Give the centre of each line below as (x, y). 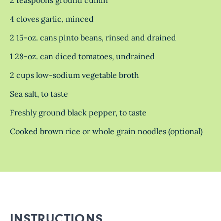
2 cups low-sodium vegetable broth (74, 75)
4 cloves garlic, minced (52, 18)
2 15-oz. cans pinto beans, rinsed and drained (93, 37)
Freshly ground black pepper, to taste (78, 112)
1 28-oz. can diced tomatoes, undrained (82, 56)
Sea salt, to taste (39, 93)
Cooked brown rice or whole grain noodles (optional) (106, 131)
